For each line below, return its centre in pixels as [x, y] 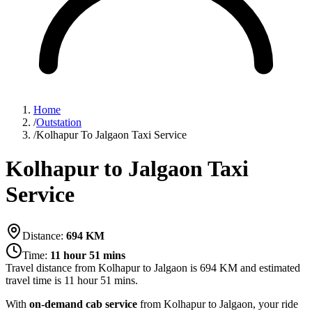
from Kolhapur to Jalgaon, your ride [218, 304]
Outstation [59, 122]
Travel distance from [52, 267]
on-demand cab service [83, 304]
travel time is [33, 280]
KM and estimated [258, 267]
